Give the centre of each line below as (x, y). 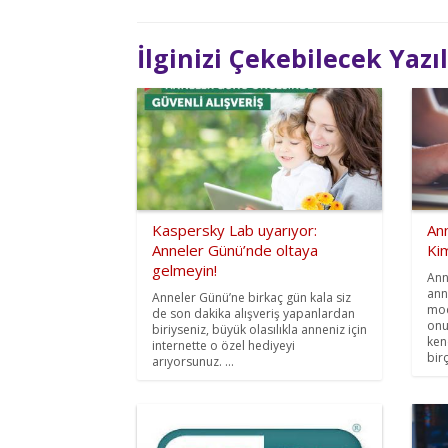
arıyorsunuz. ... (193, 362)
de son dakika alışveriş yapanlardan (253, 314)
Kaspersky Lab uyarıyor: (234, 230)
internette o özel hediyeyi (223, 346)
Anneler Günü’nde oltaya (235, 250)
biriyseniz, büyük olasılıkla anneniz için (259, 330)
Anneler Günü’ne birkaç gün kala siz (251, 298)
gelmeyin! (184, 270)
